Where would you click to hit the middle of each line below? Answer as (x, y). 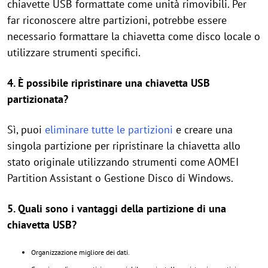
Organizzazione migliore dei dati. (80, 252)
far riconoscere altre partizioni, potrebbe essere (117, 20)
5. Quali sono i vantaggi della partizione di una (117, 208)
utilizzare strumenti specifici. (74, 52)
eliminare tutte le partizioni (109, 129)
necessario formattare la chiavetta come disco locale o (134, 36)
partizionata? (38, 99)
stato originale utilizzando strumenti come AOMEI (123, 162)
